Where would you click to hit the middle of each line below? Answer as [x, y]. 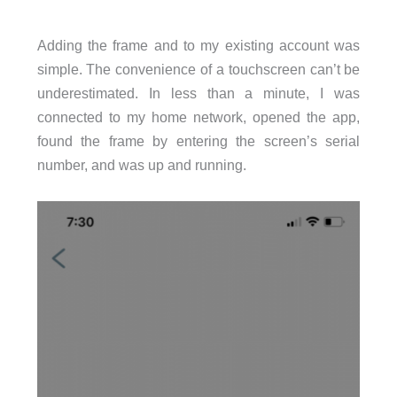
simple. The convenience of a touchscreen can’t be [198, 70]
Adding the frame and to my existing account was [198, 46]
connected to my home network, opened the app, [198, 117]
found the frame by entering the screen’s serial [198, 141]
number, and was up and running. [141, 165]
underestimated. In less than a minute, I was [198, 93]
